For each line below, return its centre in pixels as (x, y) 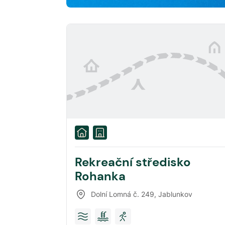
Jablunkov (175, 194)
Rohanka (100, 176)
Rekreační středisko (133, 162)
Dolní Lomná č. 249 (123, 194)
